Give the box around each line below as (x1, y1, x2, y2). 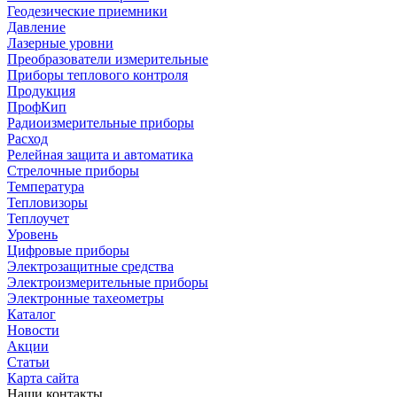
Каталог (7, 307, 56, 323)
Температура (7, 179, 84, 195)
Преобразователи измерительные (7, 51, 208, 67)
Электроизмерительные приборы (7, 275, 208, 291)
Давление (7, 19, 66, 35)
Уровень (7, 227, 58, 243)
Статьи (7, 354, 50, 370)
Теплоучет (7, 211, 69, 227)
